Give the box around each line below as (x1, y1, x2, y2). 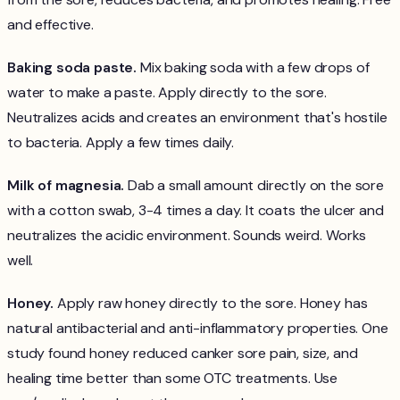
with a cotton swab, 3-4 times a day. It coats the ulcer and (7, 201, 384, 221)
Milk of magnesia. (7, 176, 125, 196)
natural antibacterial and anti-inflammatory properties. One (7, 319, 388, 338)
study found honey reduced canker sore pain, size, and (7, 344, 358, 363)
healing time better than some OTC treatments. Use (7, 369, 338, 388)
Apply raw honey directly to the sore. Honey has (54, 294, 368, 313)
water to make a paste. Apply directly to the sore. (7, 83, 327, 103)
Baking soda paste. (7, 58, 137, 78)
